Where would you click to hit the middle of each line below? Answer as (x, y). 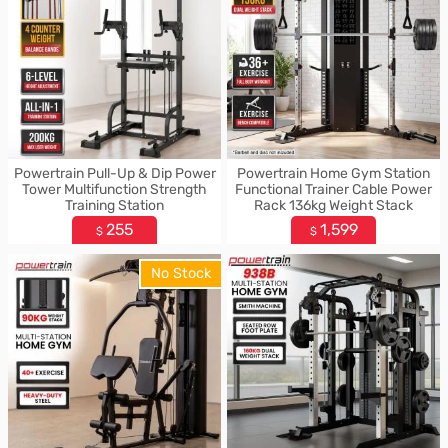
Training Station (114, 205)
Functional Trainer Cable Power (333, 189)
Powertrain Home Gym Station (333, 173)
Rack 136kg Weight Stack (333, 205)
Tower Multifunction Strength (114, 189)
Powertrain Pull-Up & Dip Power (114, 173)
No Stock (181, 273)
